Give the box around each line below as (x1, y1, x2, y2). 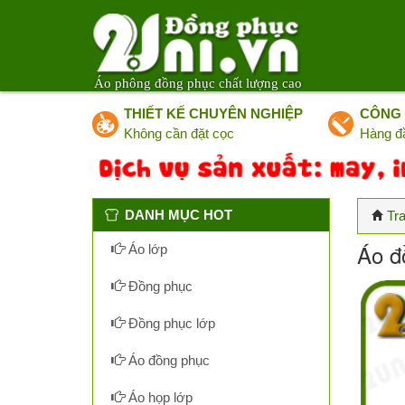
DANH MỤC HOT (125, 207, 232, 222)
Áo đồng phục (125, 353, 210, 368)
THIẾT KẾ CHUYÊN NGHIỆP (124, 106, 303, 121)
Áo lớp (125, 241, 167, 257)
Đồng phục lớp (125, 316, 215, 331)
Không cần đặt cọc (124, 126, 234, 141)
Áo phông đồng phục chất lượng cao (94, 76, 302, 90)
